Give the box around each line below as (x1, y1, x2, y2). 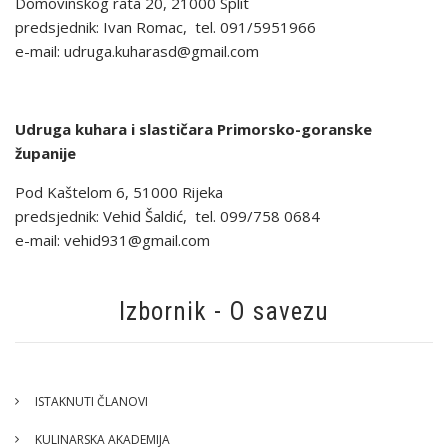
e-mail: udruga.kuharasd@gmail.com (15, 41, 263, 61)
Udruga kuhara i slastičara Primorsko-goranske (15, 119, 372, 139)
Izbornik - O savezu (119, 297, 329, 326)
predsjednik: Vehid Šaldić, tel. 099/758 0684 (15, 206, 320, 226)
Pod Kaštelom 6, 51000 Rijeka (15, 182, 223, 202)
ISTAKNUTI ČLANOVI (35, 393, 148, 410)
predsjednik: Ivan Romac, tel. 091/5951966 (15, 17, 316, 37)
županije (15, 143, 76, 163)
